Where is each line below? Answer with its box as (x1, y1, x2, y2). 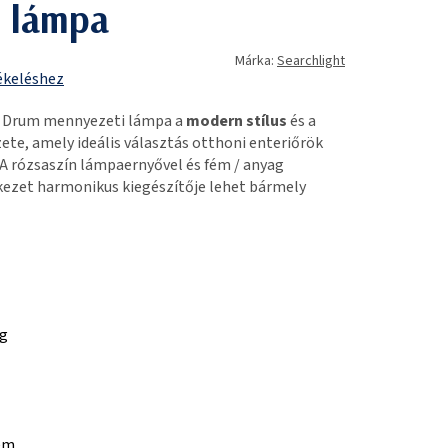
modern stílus (186, 109, 287, 132)
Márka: (235, 50, 277, 71)
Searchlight (277, 50, 345, 71)
